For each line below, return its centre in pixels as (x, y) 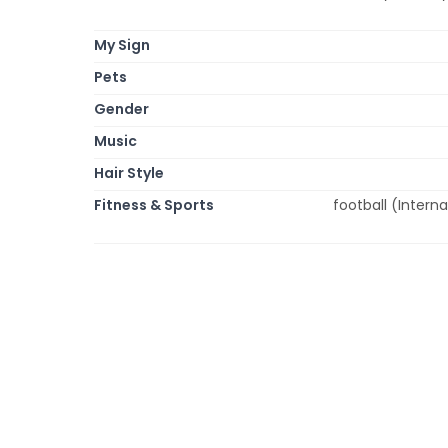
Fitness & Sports (154, 204)
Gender (121, 108)
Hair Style (129, 172)
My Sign (122, 44)
